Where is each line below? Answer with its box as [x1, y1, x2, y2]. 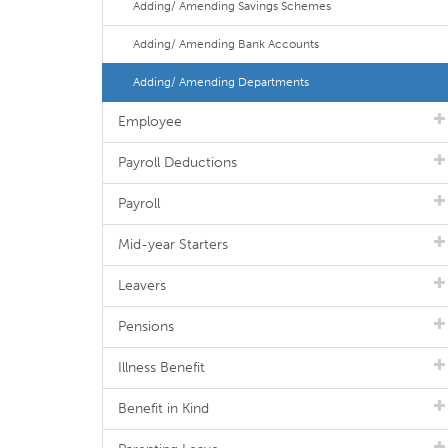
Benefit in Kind [118, 400, 209, 417]
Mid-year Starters [118, 236, 228, 253]
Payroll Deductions [118, 154, 237, 171]
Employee [118, 113, 182, 130]
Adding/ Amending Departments [133, 75, 309, 89]
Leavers [118, 277, 166, 294]
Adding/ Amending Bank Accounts [133, 37, 319, 51]
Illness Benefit [118, 359, 205, 376]
